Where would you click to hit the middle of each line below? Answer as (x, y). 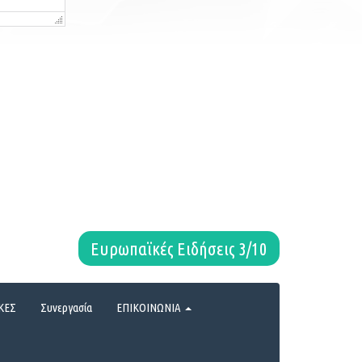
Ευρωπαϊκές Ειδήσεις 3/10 (179, 249)
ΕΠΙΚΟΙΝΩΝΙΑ (150, 307)
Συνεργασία (66, 307)
